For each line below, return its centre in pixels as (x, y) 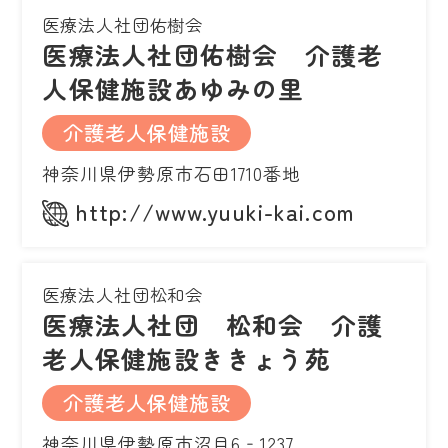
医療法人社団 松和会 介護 (213, 323)
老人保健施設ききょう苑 (186, 357)
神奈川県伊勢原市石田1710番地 (171, 172)
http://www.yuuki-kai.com (215, 210)
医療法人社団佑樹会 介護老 (213, 53)
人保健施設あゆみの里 (173, 87)
